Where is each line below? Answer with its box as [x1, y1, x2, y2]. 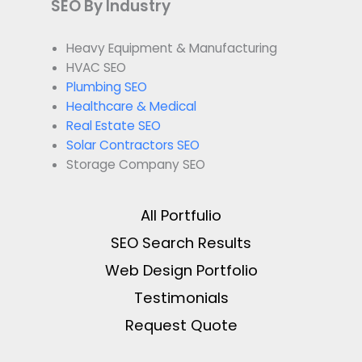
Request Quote [124, 314, 238, 335]
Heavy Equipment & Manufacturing [65, 40, 277, 57]
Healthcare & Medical [65, 98, 196, 116]
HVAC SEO [65, 59, 126, 77]
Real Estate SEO [65, 117, 161, 135]
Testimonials [133, 287, 229, 308]
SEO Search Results [111, 232, 251, 253]
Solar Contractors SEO [65, 137, 200, 154]
